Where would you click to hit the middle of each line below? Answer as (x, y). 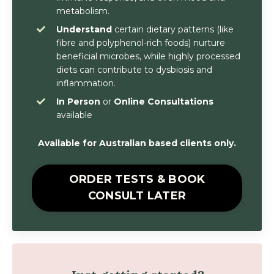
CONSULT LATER (137, 196)
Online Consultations (164, 101)
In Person (78, 101)
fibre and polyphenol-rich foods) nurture (141, 43)
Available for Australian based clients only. (137, 143)
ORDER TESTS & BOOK (137, 179)
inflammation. (86, 83)
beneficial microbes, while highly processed (148, 56)
